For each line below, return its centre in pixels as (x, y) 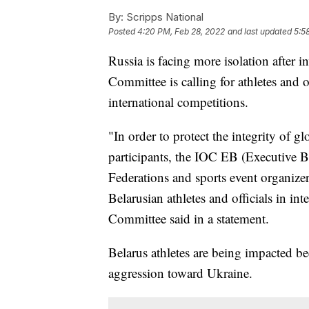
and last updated (260, 32)
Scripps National (163, 17)
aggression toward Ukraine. (180, 273)
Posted (123, 32)
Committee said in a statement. (189, 219)
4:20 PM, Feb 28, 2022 (181, 32)
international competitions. (178, 102)
